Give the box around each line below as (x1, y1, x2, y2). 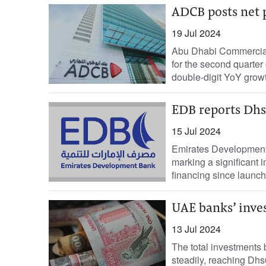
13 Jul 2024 (171, 222, 221, 236)
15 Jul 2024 (171, 124, 221, 138)
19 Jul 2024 (171, 26, 221, 40)
